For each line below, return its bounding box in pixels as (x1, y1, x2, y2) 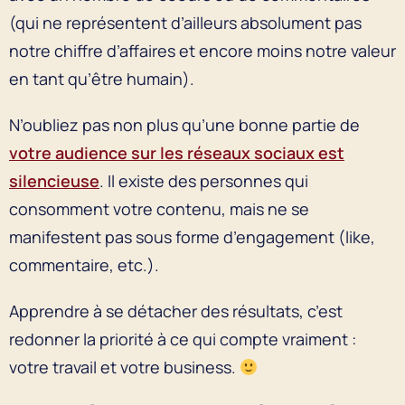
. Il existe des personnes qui (99, 169, 308, 192)
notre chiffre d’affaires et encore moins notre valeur (9, 39, 396, 61)
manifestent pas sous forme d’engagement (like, (9, 225, 375, 248)
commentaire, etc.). (9, 253, 163, 276)
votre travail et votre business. (9, 355, 240, 378)
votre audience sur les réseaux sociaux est (9, 141, 344, 164)
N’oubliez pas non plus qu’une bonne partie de (9, 113, 360, 136)
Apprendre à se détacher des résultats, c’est (9, 299, 343, 322)
